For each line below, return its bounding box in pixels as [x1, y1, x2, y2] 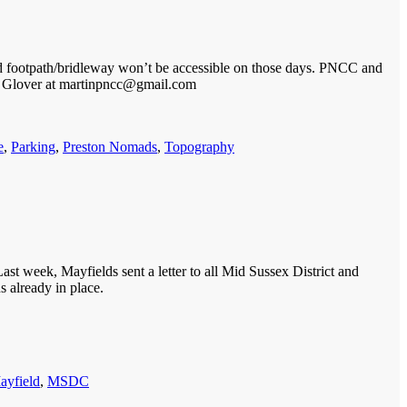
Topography [164, 138, 234, 154]
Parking [11, 138, 55, 154]
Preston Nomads [63, 138, 157, 154]
